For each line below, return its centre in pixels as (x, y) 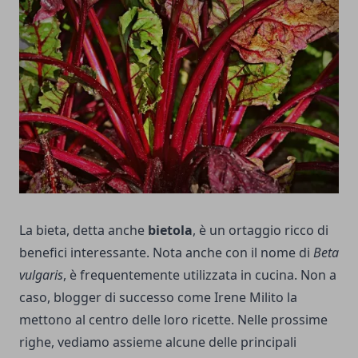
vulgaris (41, 275)
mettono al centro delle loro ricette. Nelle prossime (173, 320)
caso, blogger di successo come (117, 298)
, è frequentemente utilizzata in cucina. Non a (200, 275)
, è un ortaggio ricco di (261, 231)
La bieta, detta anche (84, 231)
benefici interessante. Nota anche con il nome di (166, 253)
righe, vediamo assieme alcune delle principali (158, 342)
